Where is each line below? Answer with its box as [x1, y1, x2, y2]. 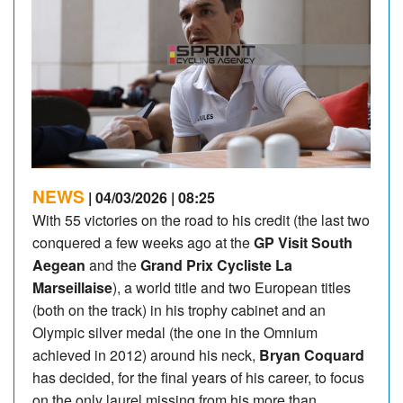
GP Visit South [254, 231, 353, 253]
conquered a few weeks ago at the [32, 231, 254, 253]
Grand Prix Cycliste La [140, 254, 292, 275]
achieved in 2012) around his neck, [32, 344, 259, 365]
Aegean [32, 254, 85, 275]
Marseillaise [32, 276, 112, 298]
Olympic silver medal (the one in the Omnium [32, 321, 318, 343]
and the [85, 254, 140, 275]
